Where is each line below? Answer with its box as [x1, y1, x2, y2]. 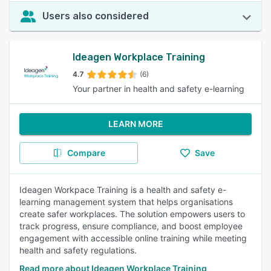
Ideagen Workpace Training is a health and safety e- [19, 184, 226, 195]
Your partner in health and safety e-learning [73, 83, 244, 94]
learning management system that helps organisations [19, 197, 233, 207]
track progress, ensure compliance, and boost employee [19, 221, 243, 231]
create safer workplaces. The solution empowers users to [19, 209, 245, 219]
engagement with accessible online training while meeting [19, 233, 247, 243]
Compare [67, 148, 105, 158]
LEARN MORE [108, 119, 163, 129]
